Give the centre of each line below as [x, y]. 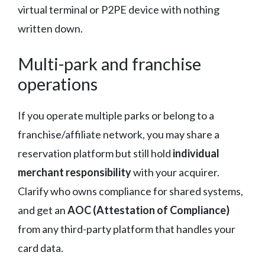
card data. [41, 248]
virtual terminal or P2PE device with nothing [119, 9]
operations [58, 83]
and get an [43, 210]
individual [196, 153]
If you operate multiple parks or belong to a [116, 115]
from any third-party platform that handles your [127, 229]
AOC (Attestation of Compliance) [148, 210]
